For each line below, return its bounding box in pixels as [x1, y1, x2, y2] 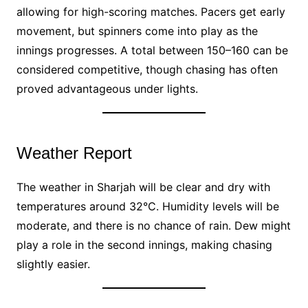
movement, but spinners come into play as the [16, 24, 258, 38]
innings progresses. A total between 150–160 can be [16, 43, 288, 58]
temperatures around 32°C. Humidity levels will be [16, 199, 279, 214]
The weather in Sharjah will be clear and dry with [16, 180, 270, 195]
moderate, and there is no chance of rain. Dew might [16, 219, 291, 233]
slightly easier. [16, 257, 90, 272]
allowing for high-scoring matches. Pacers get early [16, 5, 285, 19]
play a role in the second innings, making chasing [16, 238, 272, 252]
